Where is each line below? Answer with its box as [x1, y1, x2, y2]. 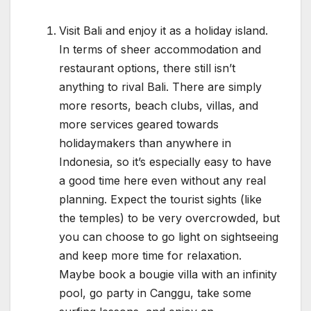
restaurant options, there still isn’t [59, 61, 235, 76]
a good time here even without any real [59, 174, 266, 188]
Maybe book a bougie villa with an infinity [59, 267, 277, 282]
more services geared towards [59, 117, 219, 132]
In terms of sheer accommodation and [59, 42, 261, 57]
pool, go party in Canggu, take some [59, 286, 251, 301]
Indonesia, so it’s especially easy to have [59, 155, 271, 169]
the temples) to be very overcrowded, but [59, 211, 280, 226]
